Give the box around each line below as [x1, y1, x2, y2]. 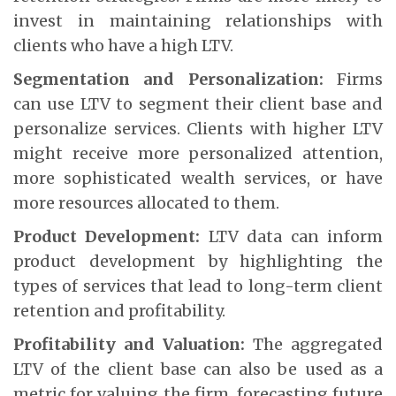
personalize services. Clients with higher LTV [13, 118, 383, 139]
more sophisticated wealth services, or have [13, 167, 383, 188]
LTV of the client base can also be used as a [13, 358, 383, 379]
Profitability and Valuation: [13, 333, 245, 354]
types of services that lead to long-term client [13, 275, 383, 296]
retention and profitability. [13, 300, 225, 321]
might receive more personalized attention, [13, 142, 383, 164]
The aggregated [245, 333, 383, 354]
